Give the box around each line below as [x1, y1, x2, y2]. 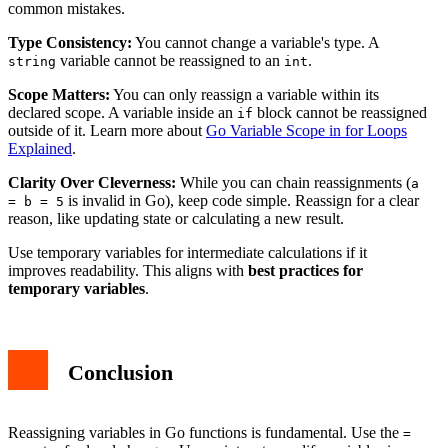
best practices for [248, 262, 363, 280]
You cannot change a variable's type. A [132, 34, 379, 52]
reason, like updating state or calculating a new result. [8, 210, 344, 228]
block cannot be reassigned [253, 104, 427, 122]
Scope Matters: [8, 86, 110, 104]
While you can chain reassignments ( [176, 174, 411, 192]
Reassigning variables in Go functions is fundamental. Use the [8, 424, 403, 442]
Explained [8, 140, 72, 158]
